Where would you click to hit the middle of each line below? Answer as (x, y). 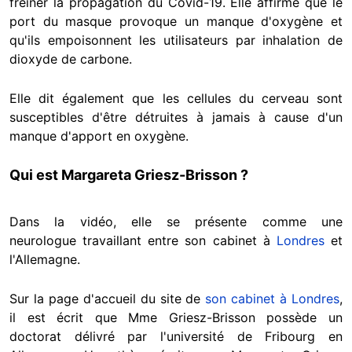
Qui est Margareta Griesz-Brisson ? (129, 175)
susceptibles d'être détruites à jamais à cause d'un (176, 117)
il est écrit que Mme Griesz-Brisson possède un (176, 318)
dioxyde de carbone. (71, 59)
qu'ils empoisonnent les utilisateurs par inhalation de (176, 40)
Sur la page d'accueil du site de (108, 299)
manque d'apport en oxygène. (99, 136)
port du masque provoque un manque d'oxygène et (176, 22)
